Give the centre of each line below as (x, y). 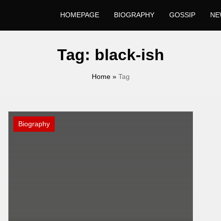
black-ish (129, 55)
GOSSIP (182, 15)
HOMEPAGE (80, 15)
